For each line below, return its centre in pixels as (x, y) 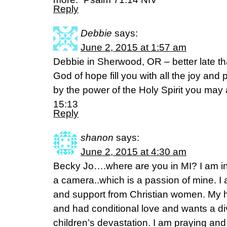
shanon (97, 138)
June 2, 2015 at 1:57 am (134, 47)
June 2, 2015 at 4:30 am (134, 152)
